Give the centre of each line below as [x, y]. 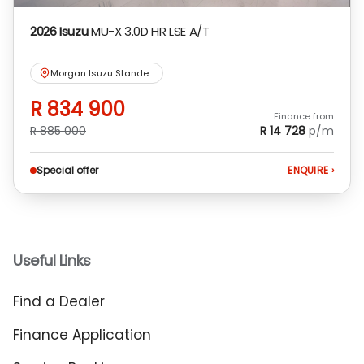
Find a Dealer [59, 301]
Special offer [67, 170]
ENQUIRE [310, 170]
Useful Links [52, 260]
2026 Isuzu [59, 31]
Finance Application [82, 334]
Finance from [304, 116]
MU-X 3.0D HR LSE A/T [150, 31]
